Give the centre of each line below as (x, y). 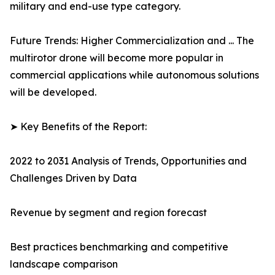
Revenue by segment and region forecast (108, 213)
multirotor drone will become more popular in (117, 58)
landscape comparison (64, 264)
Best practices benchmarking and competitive (119, 247)
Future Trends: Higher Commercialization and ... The (132, 41)
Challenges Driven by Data (73, 178)
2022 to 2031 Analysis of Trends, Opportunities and (128, 161)
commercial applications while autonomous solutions (134, 75)
